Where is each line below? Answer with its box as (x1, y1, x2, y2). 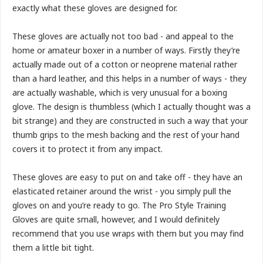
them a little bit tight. (12, 241, 96, 253)
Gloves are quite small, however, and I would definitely (12, 213, 220, 225)
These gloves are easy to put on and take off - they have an (12, 171, 242, 183)
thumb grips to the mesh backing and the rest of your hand (12, 129, 240, 140)
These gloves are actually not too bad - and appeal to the (12, 30, 234, 42)
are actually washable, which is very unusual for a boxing (12, 86, 227, 98)
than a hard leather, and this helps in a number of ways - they (12, 72, 247, 84)
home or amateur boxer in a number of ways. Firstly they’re (12, 44, 240, 56)
